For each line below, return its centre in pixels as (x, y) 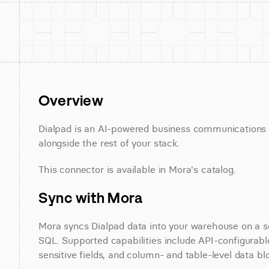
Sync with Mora (91, 198)
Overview (71, 100)
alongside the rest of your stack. (109, 143)
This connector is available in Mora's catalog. (137, 169)
